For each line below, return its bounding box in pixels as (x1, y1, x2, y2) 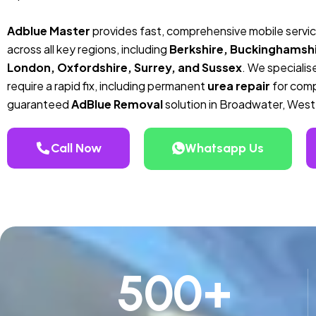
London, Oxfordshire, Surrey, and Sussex (7, 59, 242, 75)
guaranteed (7, 96, 71, 111)
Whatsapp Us (184, 140, 264, 156)
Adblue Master (7, 23, 90, 38)
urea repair (207, 78, 270, 93)
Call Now (50, 140, 102, 156)
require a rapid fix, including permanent (7, 78, 207, 93)
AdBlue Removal (71, 96, 163, 111)
